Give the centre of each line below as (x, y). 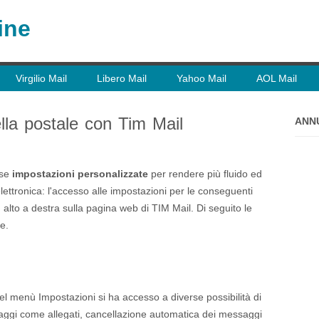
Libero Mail (122, 78)
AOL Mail (277, 78)
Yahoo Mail (202, 78)
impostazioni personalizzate (80, 174)
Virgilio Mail (41, 78)
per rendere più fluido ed (205, 174)
